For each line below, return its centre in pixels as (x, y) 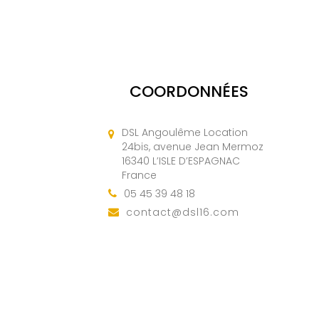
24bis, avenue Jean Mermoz (193, 147)
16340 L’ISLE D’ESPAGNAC (181, 161)
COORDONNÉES (189, 92)
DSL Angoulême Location (185, 133)
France (139, 176)
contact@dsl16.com (183, 213)
